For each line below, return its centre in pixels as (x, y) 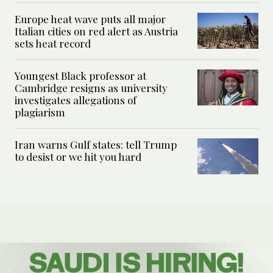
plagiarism (40, 112)
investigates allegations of (76, 100)
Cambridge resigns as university (91, 87)
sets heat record (53, 43)
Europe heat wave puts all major (90, 19)
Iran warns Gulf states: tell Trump (96, 144)
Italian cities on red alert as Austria (96, 31)
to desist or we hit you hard (78, 156)
